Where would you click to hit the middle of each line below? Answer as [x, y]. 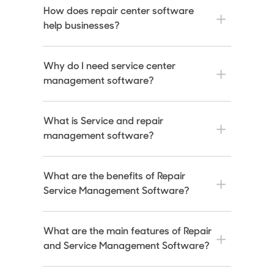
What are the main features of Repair [128, 232]
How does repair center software [119, 12]
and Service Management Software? [127, 247]
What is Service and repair [104, 122]
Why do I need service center [110, 67]
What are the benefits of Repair [115, 177]
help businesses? [82, 27]
